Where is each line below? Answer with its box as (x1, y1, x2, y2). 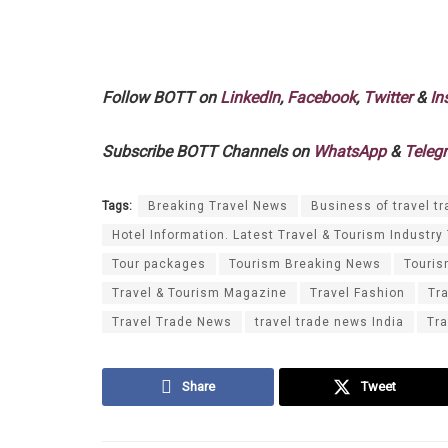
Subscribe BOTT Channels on (102, 141, 313, 161)
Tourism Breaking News (229, 256, 381, 271)
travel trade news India (255, 314, 404, 329)
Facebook (287, 87, 356, 107)
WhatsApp (313, 141, 386, 161)
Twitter (363, 87, 412, 107)
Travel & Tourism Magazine (112, 285, 287, 300)
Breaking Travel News (148, 198, 288, 213)
